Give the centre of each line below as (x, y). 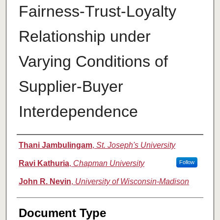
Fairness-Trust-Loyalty (97, 12)
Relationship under (84, 37)
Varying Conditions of (93, 62)
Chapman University (109, 164)
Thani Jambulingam (55, 145)
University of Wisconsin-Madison (132, 182)
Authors (37, 144)
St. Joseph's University (136, 145)
